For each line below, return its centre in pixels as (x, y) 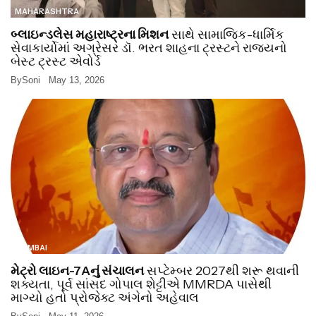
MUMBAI (31, 248)
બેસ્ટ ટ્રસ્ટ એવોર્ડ (56, 62)
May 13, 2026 (75, 80)
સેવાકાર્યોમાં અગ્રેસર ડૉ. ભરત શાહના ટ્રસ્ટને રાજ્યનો (149, 48)
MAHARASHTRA (47, 12)
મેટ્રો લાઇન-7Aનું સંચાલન (77, 271)
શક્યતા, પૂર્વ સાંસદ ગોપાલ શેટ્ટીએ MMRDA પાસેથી (141, 285)
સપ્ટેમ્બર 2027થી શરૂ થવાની (221, 271)
